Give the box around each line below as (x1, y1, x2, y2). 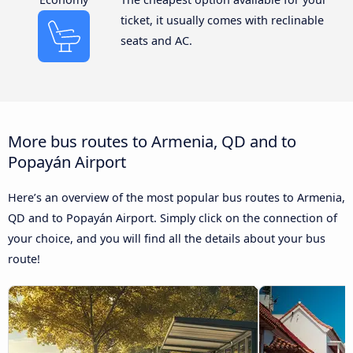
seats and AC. (120, 33, 192, 49)
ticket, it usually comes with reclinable (120, 13, 324, 28)
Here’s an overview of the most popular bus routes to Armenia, (8, 190, 345, 206)
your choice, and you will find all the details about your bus (8, 231, 325, 247)
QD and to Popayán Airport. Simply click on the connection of (8, 210, 337, 226)
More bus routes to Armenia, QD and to (8, 130, 296, 153)
